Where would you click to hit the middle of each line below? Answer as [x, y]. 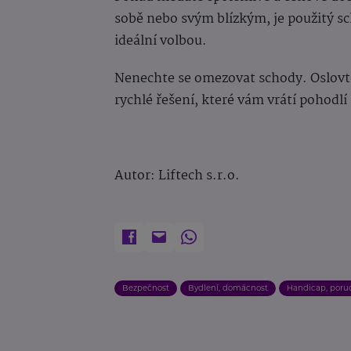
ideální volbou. [161, 41]
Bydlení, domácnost [228, 288]
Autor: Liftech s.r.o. [177, 175]
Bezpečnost [146, 288]
